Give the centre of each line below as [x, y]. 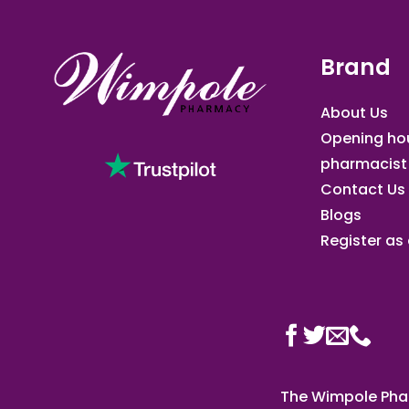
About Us [354, 112]
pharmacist [364, 163]
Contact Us [363, 189]
